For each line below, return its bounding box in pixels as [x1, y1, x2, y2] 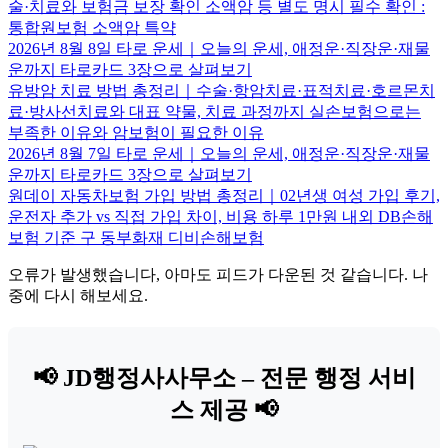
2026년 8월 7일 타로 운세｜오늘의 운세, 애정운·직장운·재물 [8, 144, 430, 162]
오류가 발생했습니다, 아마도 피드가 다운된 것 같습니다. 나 [8, 265, 428, 283]
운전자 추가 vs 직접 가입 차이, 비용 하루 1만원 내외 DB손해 [8, 207, 433, 225]
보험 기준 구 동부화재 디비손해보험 [8, 228, 264, 246]
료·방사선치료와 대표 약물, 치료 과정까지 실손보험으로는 [8, 102, 421, 120]
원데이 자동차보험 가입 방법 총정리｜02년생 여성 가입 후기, [8, 186, 440, 204]
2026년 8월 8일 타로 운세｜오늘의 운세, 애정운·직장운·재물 [8, 39, 430, 57]
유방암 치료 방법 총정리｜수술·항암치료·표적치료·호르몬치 [8, 81, 435, 99]
